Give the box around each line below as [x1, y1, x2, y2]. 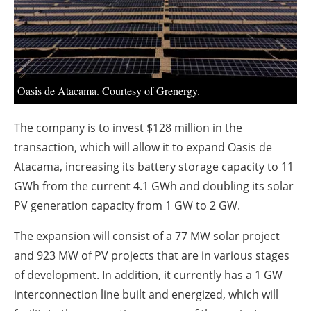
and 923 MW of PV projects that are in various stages [14, 248, 289, 264]
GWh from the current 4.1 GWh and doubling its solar [14, 178, 294, 194]
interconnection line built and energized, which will [14, 287, 278, 303]
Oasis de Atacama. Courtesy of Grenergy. [17, 83, 200, 99]
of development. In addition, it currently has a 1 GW [14, 267, 283, 283]
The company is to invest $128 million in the [14, 120, 242, 136]
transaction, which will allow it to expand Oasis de [14, 140, 272, 155]
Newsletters [122, 28, 203, 48]
